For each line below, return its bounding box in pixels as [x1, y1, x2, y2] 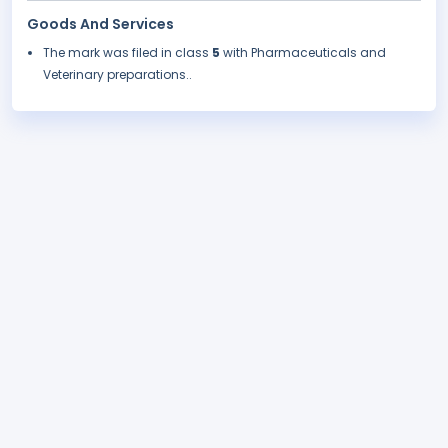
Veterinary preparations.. [43, 66, 192, 84]
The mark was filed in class [43, 44, 212, 62]
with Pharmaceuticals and [223, 44, 386, 62]
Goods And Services [27, 14, 174, 35]
